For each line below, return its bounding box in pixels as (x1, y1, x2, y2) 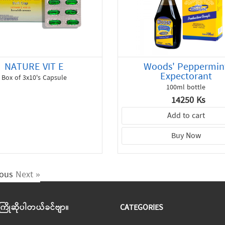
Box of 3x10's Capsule (1, 72, 67, 84)
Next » (15, 167, 40, 183)
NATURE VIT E (4, 59, 64, 76)
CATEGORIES (120, 201, 163, 215)
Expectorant (160, 68, 212, 85)
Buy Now (171, 130, 201, 143)
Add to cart (167, 109, 205, 123)
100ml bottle (166, 82, 206, 94)
